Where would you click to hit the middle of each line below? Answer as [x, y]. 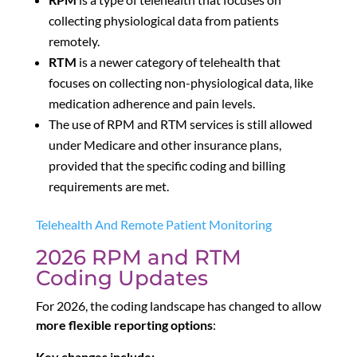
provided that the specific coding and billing [167, 166]
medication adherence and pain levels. [151, 104]
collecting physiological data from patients [163, 21]
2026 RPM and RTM [138, 258]
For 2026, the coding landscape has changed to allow [178, 306]
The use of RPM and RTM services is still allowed [180, 124]
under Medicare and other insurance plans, [165, 145]
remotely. [74, 41]
